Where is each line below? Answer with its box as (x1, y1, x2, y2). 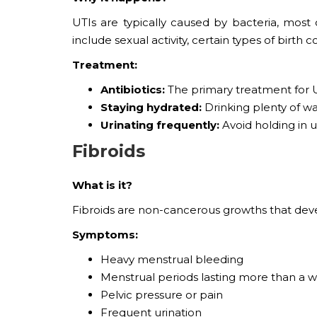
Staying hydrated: (100, 100, 204, 114)
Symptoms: (72, 227, 138, 241)
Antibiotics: (100, 82, 168, 96)
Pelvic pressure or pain (100, 287, 223, 301)
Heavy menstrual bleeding (100, 252, 243, 266)
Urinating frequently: (100, 117, 219, 132)
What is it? (72, 178, 132, 192)
